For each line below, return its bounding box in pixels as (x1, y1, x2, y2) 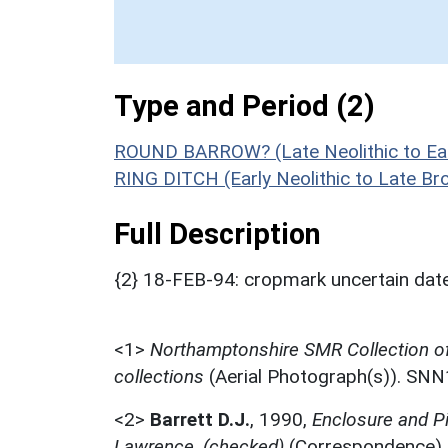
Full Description (114, 216, 321, 251)
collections (114, 364, 204, 388)
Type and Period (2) (114, 88, 375, 123)
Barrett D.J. (150, 407, 250, 431)
